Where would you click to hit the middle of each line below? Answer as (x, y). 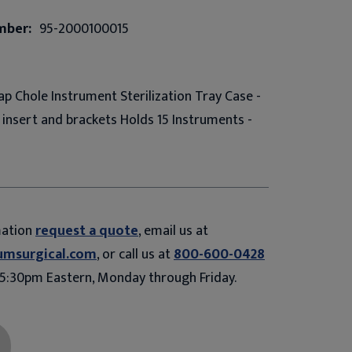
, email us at (173, 231)
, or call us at (135, 254)
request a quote (87, 231)
